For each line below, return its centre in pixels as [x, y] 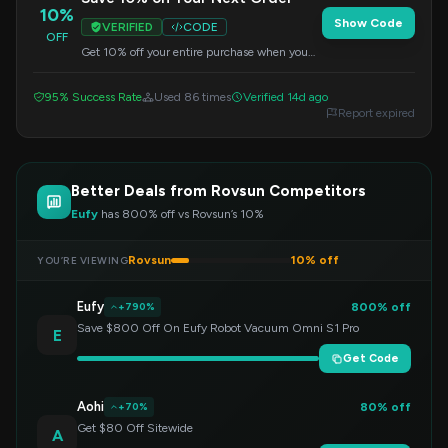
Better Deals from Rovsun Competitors [218, 191]
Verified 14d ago [285, 97]
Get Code [371, 358]
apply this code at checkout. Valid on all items [200, 68]
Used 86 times [192, 97]
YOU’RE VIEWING [82, 260]
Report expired [376, 113]
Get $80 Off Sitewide [135, 428]
